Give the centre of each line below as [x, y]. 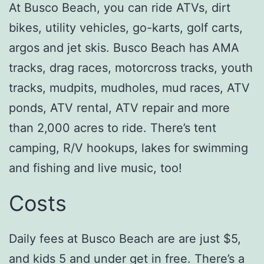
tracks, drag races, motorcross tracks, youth [131, 67]
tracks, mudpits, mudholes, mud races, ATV [129, 88]
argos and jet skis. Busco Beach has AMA [124, 47]
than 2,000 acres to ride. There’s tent [113, 128]
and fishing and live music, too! [95, 168]
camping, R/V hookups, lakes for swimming [128, 148]
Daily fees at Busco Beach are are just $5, [125, 238]
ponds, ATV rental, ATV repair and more [119, 108]
